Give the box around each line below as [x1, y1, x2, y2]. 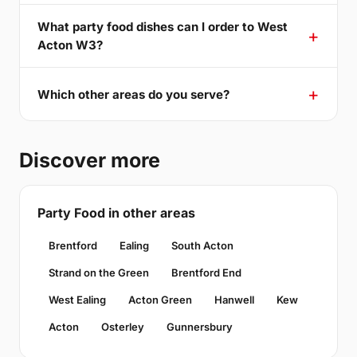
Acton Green [128, 293, 192, 307]
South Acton [171, 239, 233, 253]
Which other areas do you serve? [37, 86, 229, 102]
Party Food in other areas [37, 205, 195, 222]
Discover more [19, 148, 160, 173]
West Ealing [49, 293, 106, 307]
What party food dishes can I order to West [37, 19, 288, 35]
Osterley [101, 320, 144, 334]
